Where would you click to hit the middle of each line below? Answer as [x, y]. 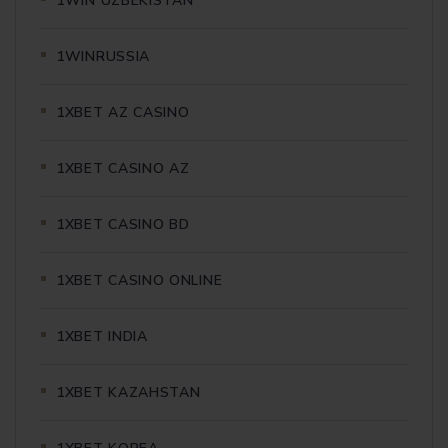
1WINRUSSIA [103, 56]
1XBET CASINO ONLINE [139, 280]
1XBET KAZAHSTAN [128, 392]
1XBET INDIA [102, 336]
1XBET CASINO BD [123, 224]
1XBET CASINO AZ [123, 168]
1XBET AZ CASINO [123, 112]
